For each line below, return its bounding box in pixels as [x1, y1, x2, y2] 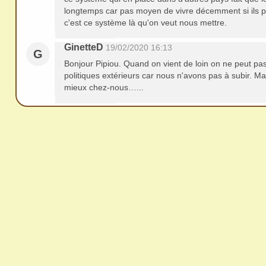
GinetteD [64, 42, 103, 52]
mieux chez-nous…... [64, 83, 144, 92]
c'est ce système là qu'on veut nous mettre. [64, 18, 227, 27]
